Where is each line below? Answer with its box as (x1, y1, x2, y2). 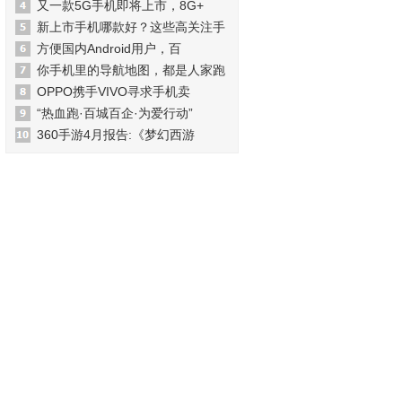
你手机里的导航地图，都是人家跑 (37, 63, 225, 77)
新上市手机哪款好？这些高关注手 (37, 20, 225, 34)
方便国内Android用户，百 (37, 41, 181, 56)
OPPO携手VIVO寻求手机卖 (37, 84, 190, 99)
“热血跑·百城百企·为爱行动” (37, 106, 193, 120)
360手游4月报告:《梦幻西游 (37, 127, 195, 142)
